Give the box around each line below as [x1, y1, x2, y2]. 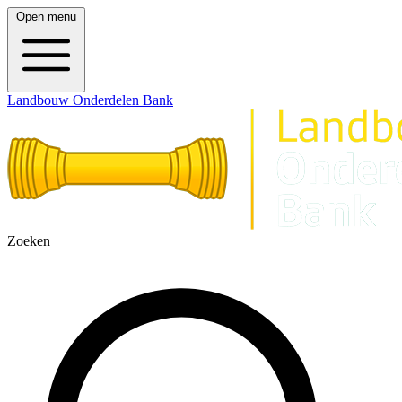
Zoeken [7, 233, 50, 249]
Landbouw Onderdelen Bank [7, 92, 173, 108]
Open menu [16, 10, 76, 23]
